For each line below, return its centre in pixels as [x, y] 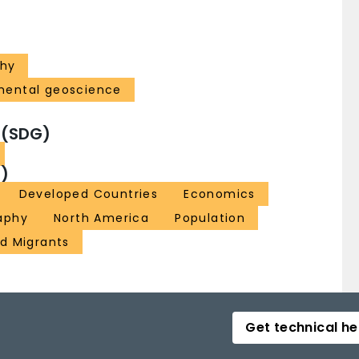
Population [210, 218]
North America [102, 218]
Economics [220, 194]
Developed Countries [89, 194]
